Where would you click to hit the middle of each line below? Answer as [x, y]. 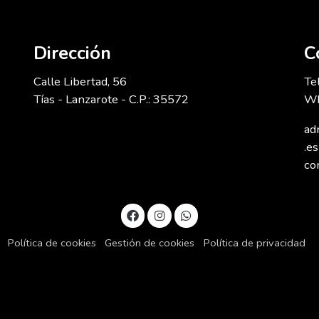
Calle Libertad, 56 [80, 82]
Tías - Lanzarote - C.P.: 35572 [111, 100]
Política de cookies [52, 243]
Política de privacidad [254, 243]
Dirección [72, 53]
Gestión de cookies [150, 243]
